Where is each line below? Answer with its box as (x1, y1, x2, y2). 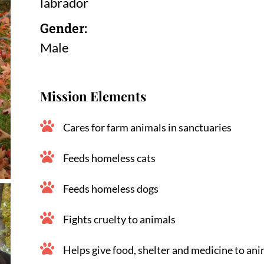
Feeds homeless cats (62, 151, 156, 164)
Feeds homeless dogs (62, 181, 159, 195)
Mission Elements (39, 87, 146, 105)
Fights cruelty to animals (62, 212, 176, 226)
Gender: (39, 19, 87, 37)
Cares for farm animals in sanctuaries (62, 120, 232, 134)
